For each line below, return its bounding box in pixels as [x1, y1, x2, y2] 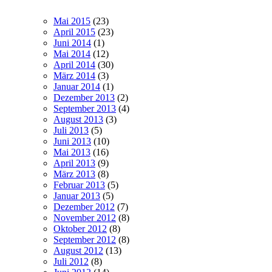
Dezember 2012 [53, 201, 115, 212]
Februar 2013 [53, 179, 105, 190]
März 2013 [53, 168, 95, 179]
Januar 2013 [53, 190, 100, 201]
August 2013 [53, 114, 103, 124]
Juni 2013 [53, 135, 91, 146]
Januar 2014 [53, 81, 100, 92]
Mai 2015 [53, 15, 90, 26]
